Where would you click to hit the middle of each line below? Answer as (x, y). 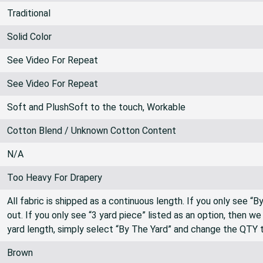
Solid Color (29, 36)
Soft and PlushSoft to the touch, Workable (96, 107)
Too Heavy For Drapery (55, 177)
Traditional (29, 13)
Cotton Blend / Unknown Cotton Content (92, 130)
